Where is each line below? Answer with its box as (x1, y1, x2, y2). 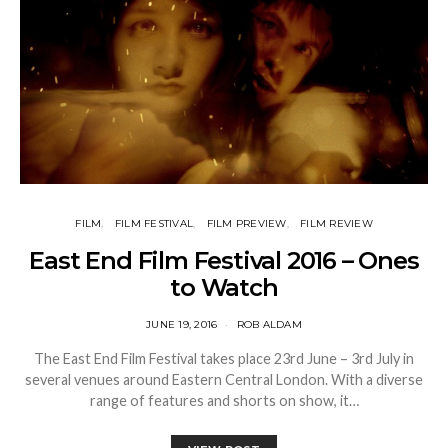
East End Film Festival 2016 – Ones (29, 246, 419, 276)
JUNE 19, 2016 (146, 318, 218, 332)
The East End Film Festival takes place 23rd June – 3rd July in (34, 350, 414, 368)
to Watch (170, 273, 278, 303)
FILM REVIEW (300, 217, 373, 231)
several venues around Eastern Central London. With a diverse (25, 371, 423, 389)
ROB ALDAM (236, 318, 302, 332)
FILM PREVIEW (206, 217, 287, 231)
